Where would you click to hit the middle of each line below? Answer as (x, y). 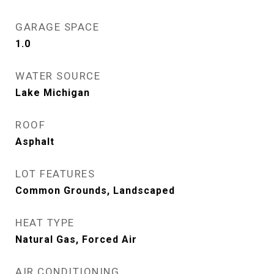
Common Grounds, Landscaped (95, 191)
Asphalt (35, 142)
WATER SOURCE (58, 76)
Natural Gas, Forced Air (76, 239)
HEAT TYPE (45, 223)
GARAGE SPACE (57, 27)
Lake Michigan (53, 93)
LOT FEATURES (55, 174)
